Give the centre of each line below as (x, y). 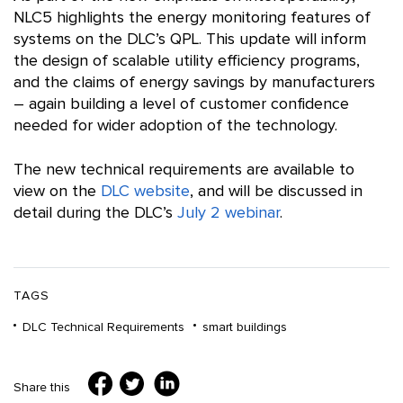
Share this (42, 388)
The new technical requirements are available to (184, 170)
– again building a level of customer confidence (181, 104)
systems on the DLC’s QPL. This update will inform (190, 40)
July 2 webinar (228, 213)
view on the (57, 192)
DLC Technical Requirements (103, 327)
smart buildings (245, 327)
